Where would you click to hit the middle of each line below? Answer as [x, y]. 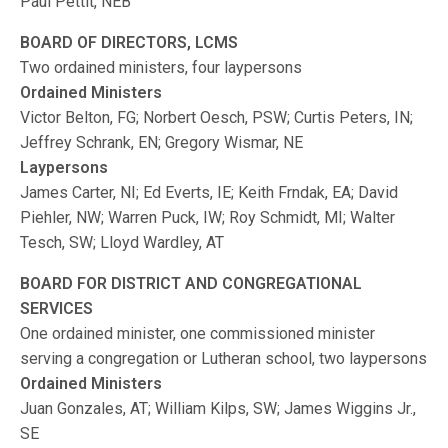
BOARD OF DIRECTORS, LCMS [129, 42]
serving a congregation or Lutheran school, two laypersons [224, 358]
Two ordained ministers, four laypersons [161, 67]
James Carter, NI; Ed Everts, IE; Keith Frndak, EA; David [209, 192]
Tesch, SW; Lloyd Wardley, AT [122, 242]
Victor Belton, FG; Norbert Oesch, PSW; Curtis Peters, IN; [217, 117]
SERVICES [56, 308]
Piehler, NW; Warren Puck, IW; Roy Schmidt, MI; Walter [208, 217]
